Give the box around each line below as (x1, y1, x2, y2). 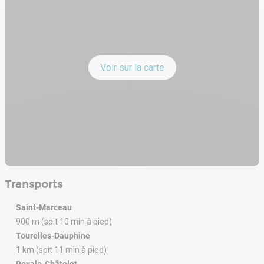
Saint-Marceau (16, 202, 72, 212)
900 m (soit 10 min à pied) (16, 216, 112, 226)
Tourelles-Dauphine (16, 230, 90, 240)
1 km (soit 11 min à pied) (16, 245, 107, 255)
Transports (5, 177, 62, 191)
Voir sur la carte (100, 61, 164, 73)
